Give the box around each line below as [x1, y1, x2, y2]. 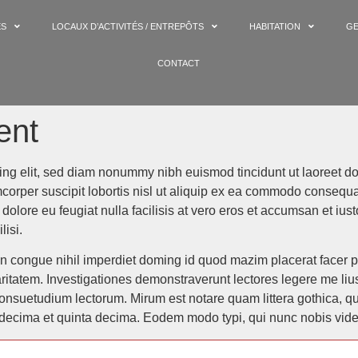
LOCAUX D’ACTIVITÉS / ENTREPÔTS [52, 22, 205, 31]
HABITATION [249, 22, 301, 31]
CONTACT [157, 58, 201, 68]
